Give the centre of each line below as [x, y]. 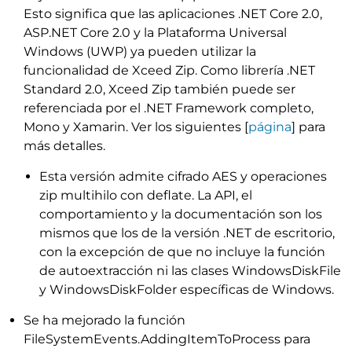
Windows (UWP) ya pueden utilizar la [140, 51]
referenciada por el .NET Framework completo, [169, 108]
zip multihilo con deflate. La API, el [146, 195]
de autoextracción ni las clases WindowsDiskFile [190, 271]
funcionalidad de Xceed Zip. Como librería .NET [169, 70]
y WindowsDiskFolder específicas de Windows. [187, 290]
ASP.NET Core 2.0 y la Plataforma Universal [155, 33]
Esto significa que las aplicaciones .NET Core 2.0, [173, 14]
